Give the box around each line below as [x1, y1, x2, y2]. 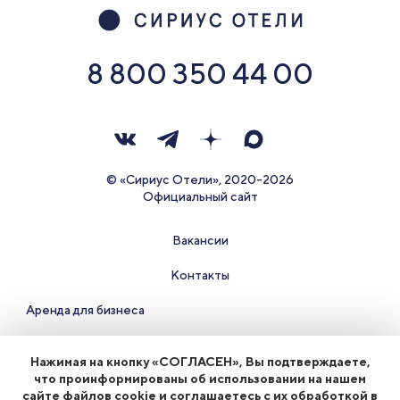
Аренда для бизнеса [25, 303, 145, 317]
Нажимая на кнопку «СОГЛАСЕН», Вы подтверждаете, [29, 354, 371, 369]
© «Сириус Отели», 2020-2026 [106, 172, 294, 187]
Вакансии [171, 233, 229, 247]
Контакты [171, 268, 229, 282]
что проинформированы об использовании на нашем [34, 371, 366, 386]
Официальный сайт [142, 189, 258, 204]
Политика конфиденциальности [104, 372, 296, 387]
